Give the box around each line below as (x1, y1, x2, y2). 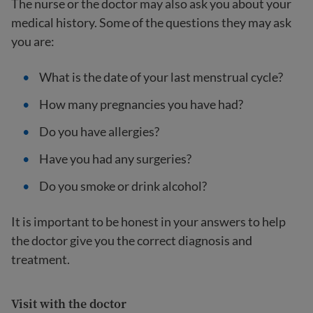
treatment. (11, 252, 70, 267)
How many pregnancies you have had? (39, 96, 243, 112)
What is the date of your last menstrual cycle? (39, 69, 283, 85)
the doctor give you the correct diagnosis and (11, 233, 252, 248)
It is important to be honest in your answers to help (11, 214, 286, 229)
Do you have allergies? (39, 124, 159, 139)
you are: (11, 34, 54, 49)
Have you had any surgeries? (39, 151, 191, 166)
